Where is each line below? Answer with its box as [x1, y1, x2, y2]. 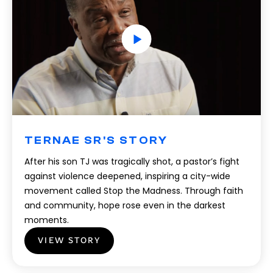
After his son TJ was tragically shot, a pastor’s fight [24, 155, 239, 168]
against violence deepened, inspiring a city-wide [24, 170, 230, 182]
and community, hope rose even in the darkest [24, 199, 225, 211]
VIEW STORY [38, 235, 101, 246]
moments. [24, 214, 69, 226]
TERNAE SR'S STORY [24, 134, 168, 147]
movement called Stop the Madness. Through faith [24, 185, 243, 197]
